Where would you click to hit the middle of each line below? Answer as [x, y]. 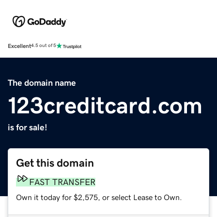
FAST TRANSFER [62, 182]
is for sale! [28, 127]
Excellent [19, 46]
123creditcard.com [105, 105]
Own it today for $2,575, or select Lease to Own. [99, 197]
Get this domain [55, 163]
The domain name [42, 83]
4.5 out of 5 [44, 46]
